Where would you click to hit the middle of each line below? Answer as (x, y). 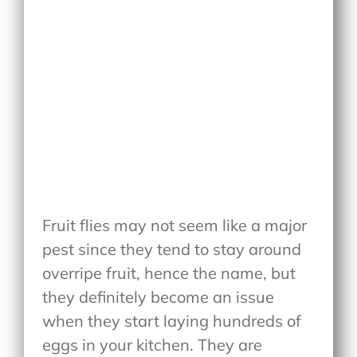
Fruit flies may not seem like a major (175, 225)
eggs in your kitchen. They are (153, 344)
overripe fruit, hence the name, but (169, 273)
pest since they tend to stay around (172, 249)
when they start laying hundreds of (172, 320)
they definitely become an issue (159, 296)
